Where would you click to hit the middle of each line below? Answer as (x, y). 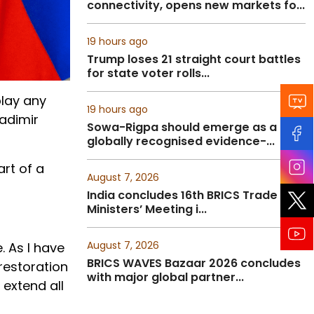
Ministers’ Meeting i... (147, 209)
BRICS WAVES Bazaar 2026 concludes (194, 263)
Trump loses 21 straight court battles (194, 59)
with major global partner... (165, 277)
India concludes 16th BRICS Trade (182, 195)
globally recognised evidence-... (181, 141)
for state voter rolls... (148, 73)
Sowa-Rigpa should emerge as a (182, 127)
